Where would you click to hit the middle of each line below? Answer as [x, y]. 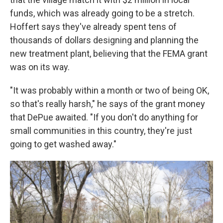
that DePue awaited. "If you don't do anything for [104, 117]
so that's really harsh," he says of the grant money [108, 104]
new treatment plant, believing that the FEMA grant [109, 54]
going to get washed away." [63, 144]
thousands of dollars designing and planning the [104, 40]
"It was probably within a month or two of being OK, [110, 90]
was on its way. [40, 67]
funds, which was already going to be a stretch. [102, 13]
